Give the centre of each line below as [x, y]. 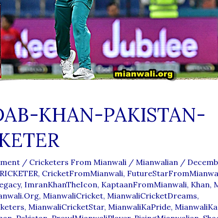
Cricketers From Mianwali [78, 162]
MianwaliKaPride [139, 207]
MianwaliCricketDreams [152, 196]
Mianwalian [158, 162]
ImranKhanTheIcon [61, 185]
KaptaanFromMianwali [144, 185]
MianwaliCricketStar [66, 207]
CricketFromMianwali [82, 173]
